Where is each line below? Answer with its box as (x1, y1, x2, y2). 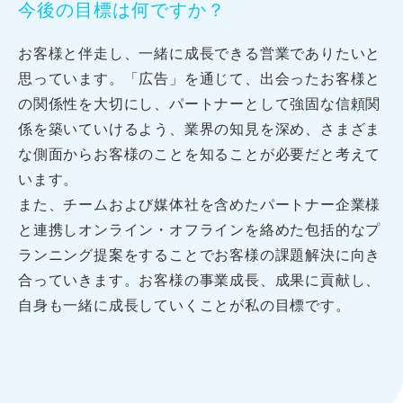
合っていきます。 (18, 272, 139, 288)
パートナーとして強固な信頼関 (169, 95, 381, 112)
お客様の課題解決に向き (214, 246, 381, 263)
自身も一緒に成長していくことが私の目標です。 (18, 297, 351, 313)
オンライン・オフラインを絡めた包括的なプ (78, 221, 381, 237)
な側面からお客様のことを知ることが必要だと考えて (18, 146, 381, 162)
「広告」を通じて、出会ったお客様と (123, 70, 381, 86)
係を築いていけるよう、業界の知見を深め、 (18, 121, 320, 137)
